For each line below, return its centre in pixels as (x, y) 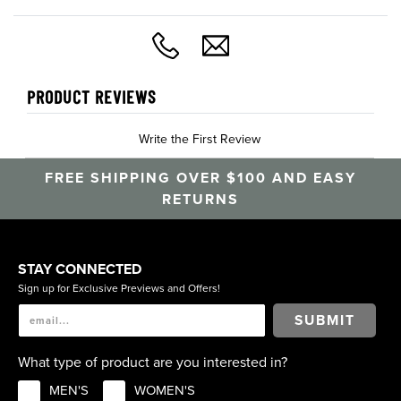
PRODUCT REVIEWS (92, 97)
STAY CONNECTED (80, 270)
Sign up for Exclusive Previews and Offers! (119, 289)
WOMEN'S (165, 391)
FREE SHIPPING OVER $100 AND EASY (200, 179)
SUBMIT (324, 320)
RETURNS (200, 200)
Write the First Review (200, 140)
